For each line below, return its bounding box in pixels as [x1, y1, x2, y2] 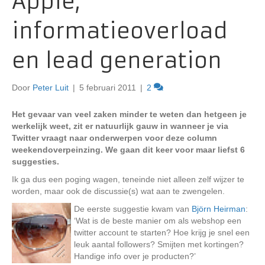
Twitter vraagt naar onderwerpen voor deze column [12, 133, 217, 143]
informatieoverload [12, 18, 228, 44]
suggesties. [12, 157, 59, 166]
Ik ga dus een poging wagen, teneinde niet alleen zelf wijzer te [12, 174, 244, 184]
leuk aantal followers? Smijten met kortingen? [74, 240, 244, 249]
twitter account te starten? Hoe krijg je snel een [74, 228, 250, 237]
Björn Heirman [192, 204, 245, 214]
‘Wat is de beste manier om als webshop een [74, 216, 241, 225]
